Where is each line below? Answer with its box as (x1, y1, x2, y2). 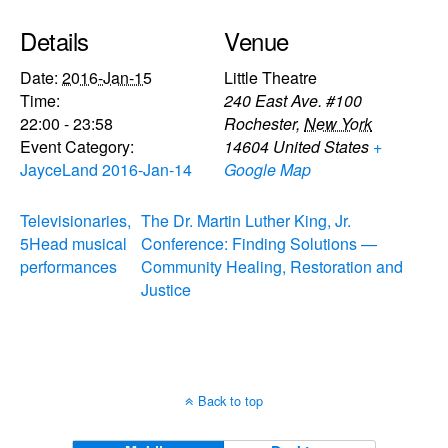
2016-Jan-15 (62, 65, 152, 89)
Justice (140, 277, 191, 301)
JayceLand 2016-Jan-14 (20, 157, 192, 181)
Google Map (224, 157, 311, 181)
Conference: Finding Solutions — (140, 231, 377, 255)
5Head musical (20, 231, 127, 255)
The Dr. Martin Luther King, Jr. (140, 208, 351, 232)
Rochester (224, 111, 296, 135)
